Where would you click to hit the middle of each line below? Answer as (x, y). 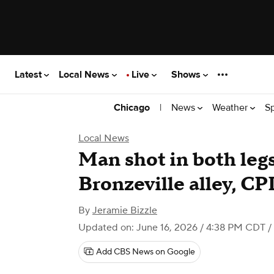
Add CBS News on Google (146, 252)
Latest (29, 74)
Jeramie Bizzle (125, 210)
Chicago (132, 108)
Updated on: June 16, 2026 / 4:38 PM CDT (172, 228)
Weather (231, 107)
